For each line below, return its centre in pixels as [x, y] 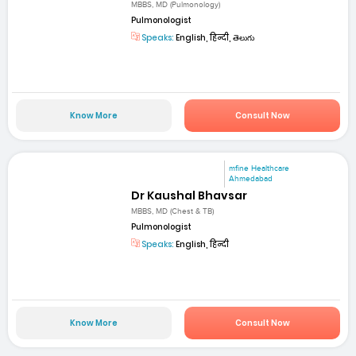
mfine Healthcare [259, 169]
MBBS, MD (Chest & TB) [173, 212]
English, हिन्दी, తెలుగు [215, 37]
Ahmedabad [251, 179]
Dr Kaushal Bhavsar [190, 196]
